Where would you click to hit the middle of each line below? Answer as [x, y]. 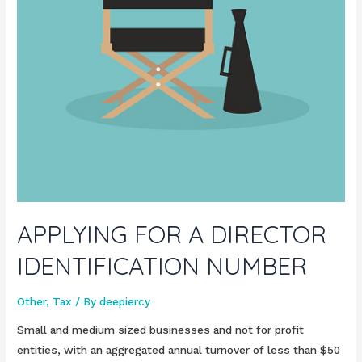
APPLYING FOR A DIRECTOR [172, 234]
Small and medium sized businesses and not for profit [161, 330]
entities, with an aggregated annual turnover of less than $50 [179, 350]
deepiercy [125, 301]
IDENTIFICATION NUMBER [162, 265]
